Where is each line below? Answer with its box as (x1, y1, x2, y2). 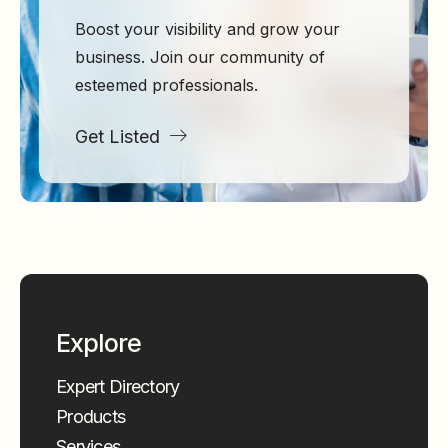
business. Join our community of (75, 47, 325, 67)
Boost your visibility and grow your (75, 19, 340, 39)
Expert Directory (56, 376, 180, 397)
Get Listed (75, 126, 160, 147)
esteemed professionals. (75, 75, 258, 95)
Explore (56, 328, 141, 358)
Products (56, 406, 126, 427)
